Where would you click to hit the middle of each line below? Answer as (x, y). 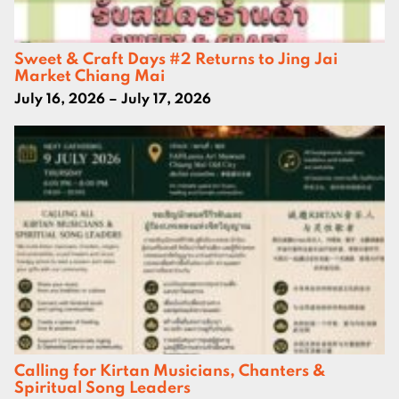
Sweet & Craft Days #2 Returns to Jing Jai (176, 58)
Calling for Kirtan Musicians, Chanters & (170, 370)
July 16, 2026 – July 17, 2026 (113, 98)
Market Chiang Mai (90, 75)
